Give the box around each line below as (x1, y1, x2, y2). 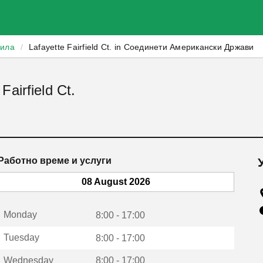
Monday (3, 210, 37, 220)
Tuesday (3, 232, 39, 242)
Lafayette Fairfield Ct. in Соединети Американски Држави (28, 42, 254, 52)
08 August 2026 (81, 177, 150, 187)
